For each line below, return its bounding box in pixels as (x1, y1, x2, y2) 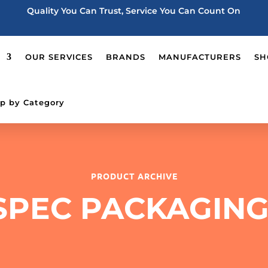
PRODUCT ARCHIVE (90, 170, 178, 181)
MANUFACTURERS (159, 52, 241, 62)
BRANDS (106, 52, 145, 62)
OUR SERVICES (25, 52, 93, 62)
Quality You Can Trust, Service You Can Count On (27, 5, 241, 16)
